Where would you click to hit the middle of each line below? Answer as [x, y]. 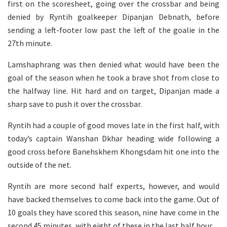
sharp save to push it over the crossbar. [75, 104]
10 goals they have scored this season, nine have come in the [113, 212]
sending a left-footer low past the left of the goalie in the [113, 30]
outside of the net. [40, 164]
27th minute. [30, 43]
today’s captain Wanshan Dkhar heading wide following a [113, 138]
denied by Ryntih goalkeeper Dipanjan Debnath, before [113, 16]
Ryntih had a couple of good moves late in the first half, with [113, 125]
